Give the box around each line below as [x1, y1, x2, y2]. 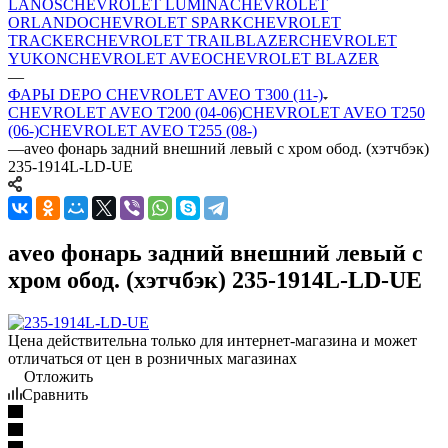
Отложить [24, 367, 93, 385]
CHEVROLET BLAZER [213, 50, 379, 67]
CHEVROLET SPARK [89, 14, 243, 31]
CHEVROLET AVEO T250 [242, 104, 425, 121]
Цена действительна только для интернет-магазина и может [8, 331, 417, 349]
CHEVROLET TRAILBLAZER [85, 32, 299, 49]
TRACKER [8, 32, 85, 49]
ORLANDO [8, 14, 89, 31]
